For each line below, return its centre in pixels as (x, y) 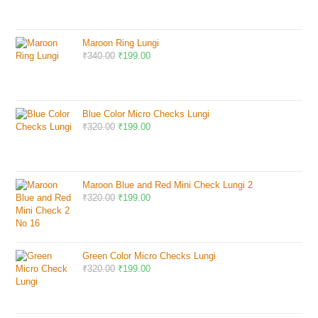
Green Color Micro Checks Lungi (149, 256)
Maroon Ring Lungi (121, 43)
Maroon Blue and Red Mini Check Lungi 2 (168, 185)
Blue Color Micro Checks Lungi (146, 114)
